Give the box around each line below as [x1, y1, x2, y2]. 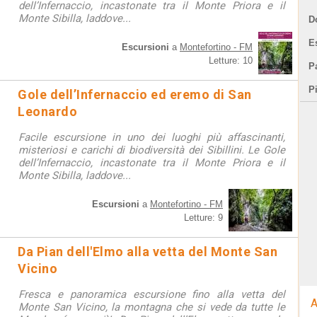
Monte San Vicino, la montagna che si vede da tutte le [18, 301, 285, 313]
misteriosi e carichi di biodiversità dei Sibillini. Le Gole [18, 144, 285, 156]
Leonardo [18, 104, 77, 119]
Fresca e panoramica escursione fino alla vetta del [18, 288, 285, 301]
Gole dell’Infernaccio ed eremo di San [18, 87, 252, 102]
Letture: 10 [209, 55, 253, 66]
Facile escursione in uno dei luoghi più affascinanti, [18, 131, 285, 144]
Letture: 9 [184, 212, 223, 223]
